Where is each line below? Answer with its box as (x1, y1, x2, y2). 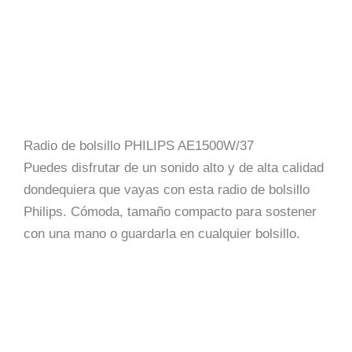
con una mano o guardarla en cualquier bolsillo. (24, 226, 300, 242)
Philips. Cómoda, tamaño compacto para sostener (24, 204, 317, 220)
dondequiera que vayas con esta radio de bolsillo (24, 182, 310, 198)
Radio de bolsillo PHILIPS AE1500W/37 (24, 138, 254, 154)
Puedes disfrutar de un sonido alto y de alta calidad (24, 160, 324, 176)
